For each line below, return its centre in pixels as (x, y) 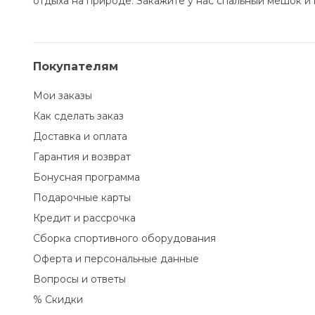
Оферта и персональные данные (116, 259)
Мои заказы (63, 96)
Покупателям (76, 66)
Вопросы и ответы (79, 279)
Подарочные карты (82, 198)
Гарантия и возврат (82, 157)
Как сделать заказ (78, 116)
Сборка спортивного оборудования (124, 238)
